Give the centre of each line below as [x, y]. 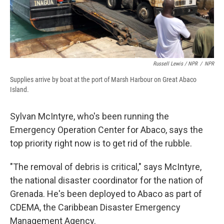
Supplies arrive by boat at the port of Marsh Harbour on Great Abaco [103, 80]
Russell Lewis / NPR [175, 64]
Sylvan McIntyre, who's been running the [89, 116]
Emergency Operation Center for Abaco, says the [106, 130]
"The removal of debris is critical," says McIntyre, [106, 167]
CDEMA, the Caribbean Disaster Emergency [95, 207]
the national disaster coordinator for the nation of [107, 180]
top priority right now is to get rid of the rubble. [101, 143]
